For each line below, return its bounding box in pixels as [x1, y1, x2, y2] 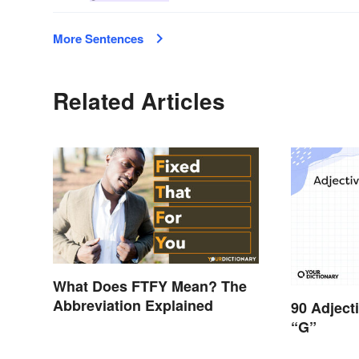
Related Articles [53, 84, 225, 118]
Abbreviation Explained [53, 295, 213, 317]
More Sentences [53, 30, 143, 48]
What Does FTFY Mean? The [53, 276, 247, 297]
